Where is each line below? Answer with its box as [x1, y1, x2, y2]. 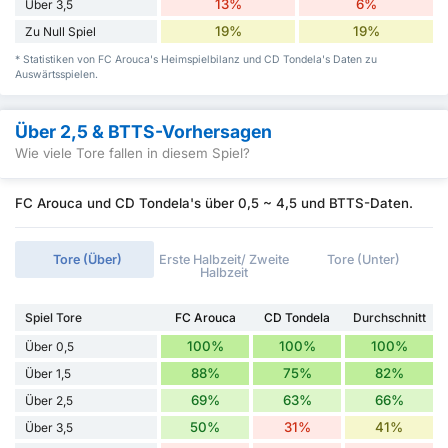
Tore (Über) [52, 252, 122, 268]
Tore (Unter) [326, 252, 400, 268]
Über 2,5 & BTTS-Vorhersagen [15, 120, 272, 142]
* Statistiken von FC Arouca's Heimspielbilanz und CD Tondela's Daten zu [15, 52, 377, 66]
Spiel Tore [25, 310, 82, 326]
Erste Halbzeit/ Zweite [158, 252, 289, 268]
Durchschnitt [352, 310, 426, 326]
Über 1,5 [25, 366, 71, 382]
